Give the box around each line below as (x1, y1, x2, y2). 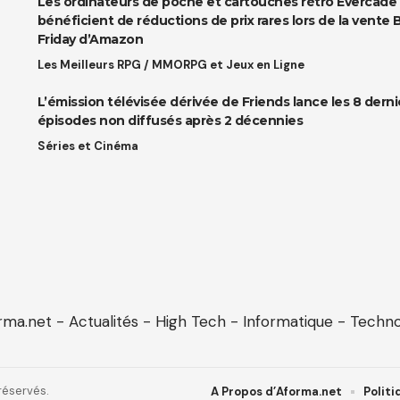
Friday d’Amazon (37, 31, 143, 48)
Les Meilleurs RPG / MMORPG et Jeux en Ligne (37, 57, 304, 73)
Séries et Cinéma (37, 138, 138, 154)
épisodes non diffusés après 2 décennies (37, 112, 303, 129)
